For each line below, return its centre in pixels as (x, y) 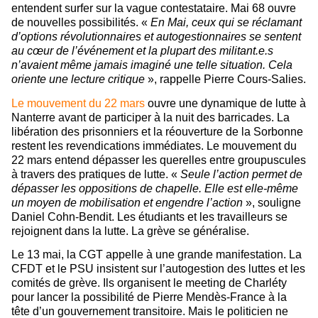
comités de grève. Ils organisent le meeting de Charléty (149, 283)
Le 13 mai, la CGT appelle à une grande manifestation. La (157, 255)
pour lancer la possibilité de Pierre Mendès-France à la (149, 297)
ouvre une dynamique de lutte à (225, 103)
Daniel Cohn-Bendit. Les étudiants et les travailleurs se (149, 216)
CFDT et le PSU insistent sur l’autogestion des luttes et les (158, 269)
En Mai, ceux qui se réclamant (226, 23)
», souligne (272, 202)
